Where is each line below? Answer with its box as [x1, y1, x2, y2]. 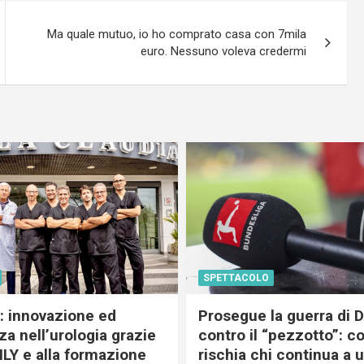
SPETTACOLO [203, 272, 269, 284]
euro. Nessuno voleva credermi [141, 43, 307, 58]
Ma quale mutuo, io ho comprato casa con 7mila [47, 26, 307, 41]
